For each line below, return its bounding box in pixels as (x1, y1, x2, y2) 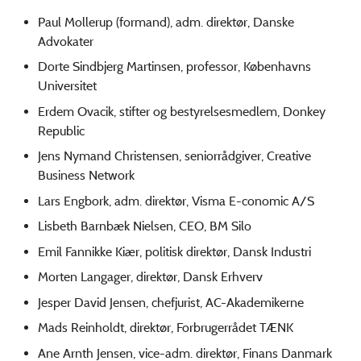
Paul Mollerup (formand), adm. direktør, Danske (38, 14, 294, 30)
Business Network (38, 168, 135, 184)
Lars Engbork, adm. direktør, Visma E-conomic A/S (38, 193, 314, 209)
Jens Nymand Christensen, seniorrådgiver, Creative (38, 148, 311, 164)
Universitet (38, 78, 97, 94)
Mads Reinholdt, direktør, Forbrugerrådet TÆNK (38, 320, 293, 336)
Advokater (38, 33, 93, 49)
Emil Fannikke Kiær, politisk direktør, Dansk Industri (38, 243, 311, 259)
